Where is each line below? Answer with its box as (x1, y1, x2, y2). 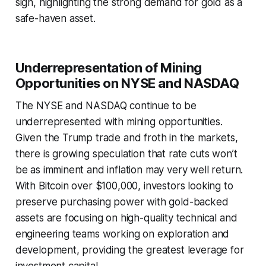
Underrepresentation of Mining (15, 60, 202, 76)
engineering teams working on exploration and (15, 228, 230, 240)
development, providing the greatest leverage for (15, 244, 244, 256)
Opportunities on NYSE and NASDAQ (15, 75, 239, 91)
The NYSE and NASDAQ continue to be (15, 100, 197, 112)
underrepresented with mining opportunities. (15, 116, 223, 128)
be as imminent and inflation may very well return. (15, 164, 243, 176)
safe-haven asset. (15, 12, 96, 25)
